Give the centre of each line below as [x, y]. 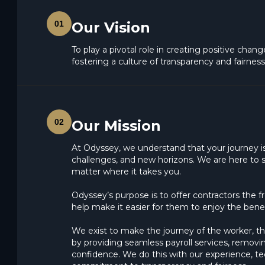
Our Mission [116, 126]
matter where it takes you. [126, 172]
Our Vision [111, 28]
